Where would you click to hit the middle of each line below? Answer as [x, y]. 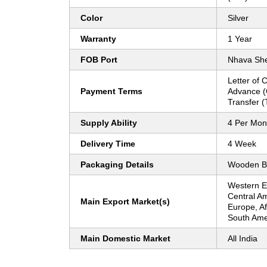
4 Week [242, 144]
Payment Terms [111, 91]
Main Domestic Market [125, 239]
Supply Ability [109, 123]
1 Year [240, 39]
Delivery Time [108, 144]
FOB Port [99, 60]
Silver [238, 18]
